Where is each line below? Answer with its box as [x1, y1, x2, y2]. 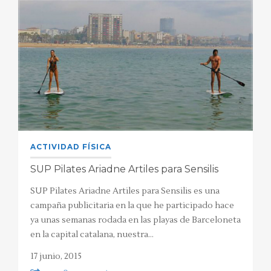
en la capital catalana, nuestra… [30, 229, 154, 240]
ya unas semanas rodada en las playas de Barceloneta [30, 214, 241, 226]
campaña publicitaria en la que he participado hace [30, 200, 234, 211]
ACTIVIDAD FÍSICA [30, 142, 111, 151]
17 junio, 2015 [30, 250, 82, 262]
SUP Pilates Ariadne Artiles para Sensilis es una [30, 185, 220, 197]
